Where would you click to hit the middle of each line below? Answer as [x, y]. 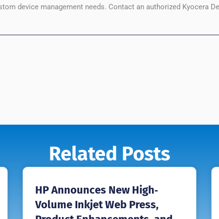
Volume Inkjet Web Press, [97, 205]
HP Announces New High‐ [96, 190]
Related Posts [109, 154]
